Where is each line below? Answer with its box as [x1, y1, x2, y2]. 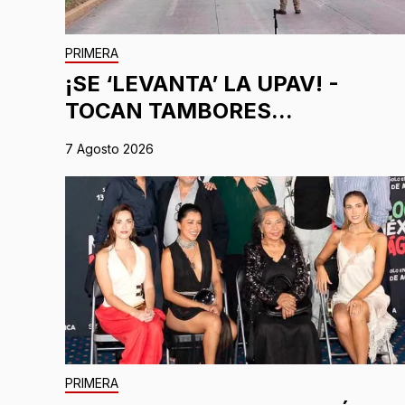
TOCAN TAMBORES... [65, 97, 293, 124]
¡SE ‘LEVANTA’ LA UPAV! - [65, 70, 339, 97]
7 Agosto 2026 [65, 140, 154, 156]
